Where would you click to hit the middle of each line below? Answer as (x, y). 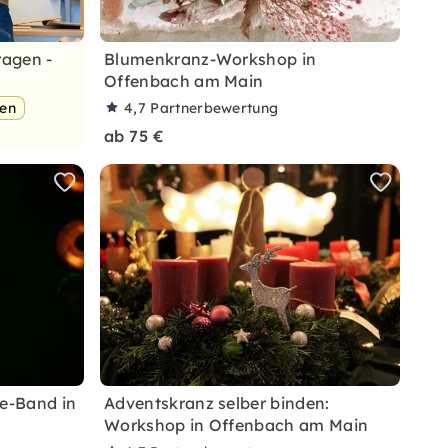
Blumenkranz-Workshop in (210, 59)
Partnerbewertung (214, 108)
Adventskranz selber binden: (217, 403)
